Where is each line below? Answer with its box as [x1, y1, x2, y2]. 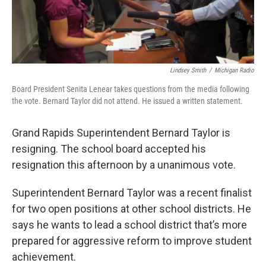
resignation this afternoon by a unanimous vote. [12, 158, 236, 171]
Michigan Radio [214, 66, 254, 74]
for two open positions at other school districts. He [12, 202, 251, 215]
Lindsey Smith [170, 66, 206, 74]
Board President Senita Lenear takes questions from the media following [12, 84, 249, 94]
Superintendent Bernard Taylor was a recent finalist [12, 186, 252, 199]
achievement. [12, 250, 76, 263]
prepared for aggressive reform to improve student [12, 234, 252, 247]
